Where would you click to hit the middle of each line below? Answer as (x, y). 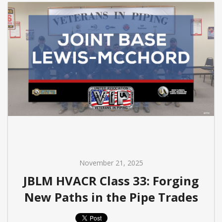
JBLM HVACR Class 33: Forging (111, 180)
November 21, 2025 (111, 163)
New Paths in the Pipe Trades (111, 197)
